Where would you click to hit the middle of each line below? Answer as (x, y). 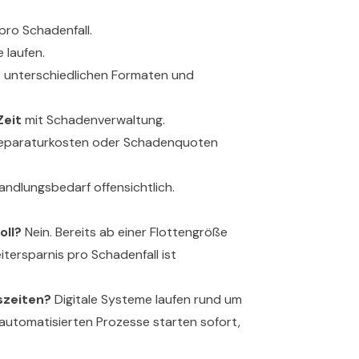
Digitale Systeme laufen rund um (147, 299)
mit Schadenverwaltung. (93, 120)
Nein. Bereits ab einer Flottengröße (125, 232)
